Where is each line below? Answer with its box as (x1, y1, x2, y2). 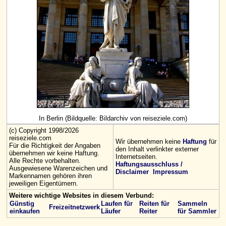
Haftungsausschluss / (116, 160, 183, 168)
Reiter (139, 207, 157, 215)
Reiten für (139, 200, 169, 207)
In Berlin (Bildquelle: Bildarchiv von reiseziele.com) (39, 115, 187, 123)
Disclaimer (116, 168, 149, 176)
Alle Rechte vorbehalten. (9, 157, 81, 164)
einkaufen (10, 207, 40, 215)
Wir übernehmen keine (116, 138, 183, 145)
